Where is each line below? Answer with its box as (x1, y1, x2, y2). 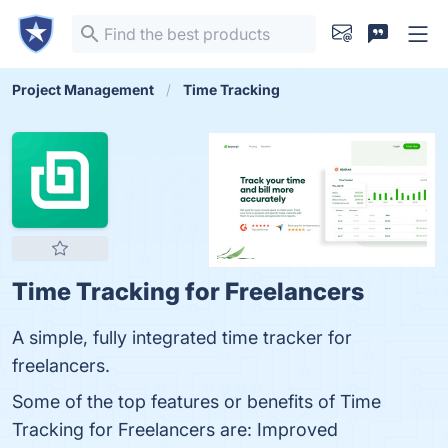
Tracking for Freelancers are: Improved (12, 419, 338, 440)
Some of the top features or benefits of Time (12, 391, 381, 412)
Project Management (12, 81, 154, 98)
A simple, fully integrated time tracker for (12, 327, 352, 348)
